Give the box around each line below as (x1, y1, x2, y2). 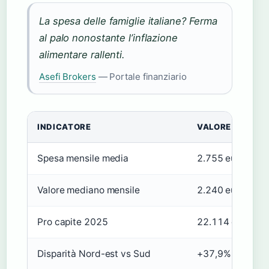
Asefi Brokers (39, 71, 96, 83)
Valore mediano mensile (37, 184, 140, 196)
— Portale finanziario (95, 71, 187, 83)
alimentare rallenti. (39, 49, 125, 61)
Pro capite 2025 (37, 216, 108, 228)
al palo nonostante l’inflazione (39, 32, 178, 44)
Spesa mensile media (37, 153, 129, 165)
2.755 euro (197, 153, 245, 165)
